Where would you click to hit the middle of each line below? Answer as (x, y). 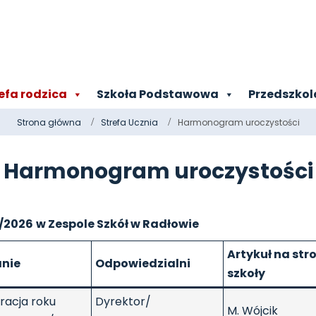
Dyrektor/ (123, 302)
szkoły (246, 274)
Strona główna (49, 122)
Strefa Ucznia (129, 122)
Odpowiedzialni (143, 264)
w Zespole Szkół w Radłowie (117, 224)
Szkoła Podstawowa (158, 94)
